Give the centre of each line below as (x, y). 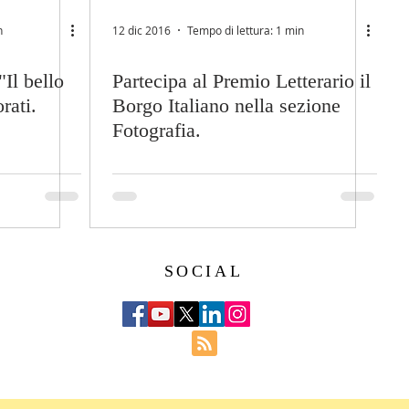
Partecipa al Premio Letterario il (241, 81)
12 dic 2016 (142, 30)
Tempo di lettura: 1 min (246, 30)
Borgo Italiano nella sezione (226, 105)
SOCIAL (204, 271)
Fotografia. (157, 130)
